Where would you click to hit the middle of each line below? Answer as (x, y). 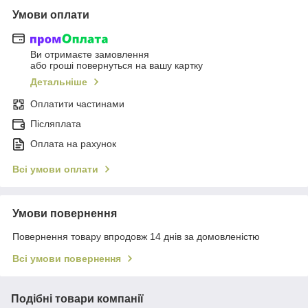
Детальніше (59, 82)
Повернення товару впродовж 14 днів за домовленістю (136, 237)
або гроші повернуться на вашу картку (117, 66)
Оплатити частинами (77, 104)
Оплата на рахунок (73, 144)
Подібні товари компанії (77, 299)
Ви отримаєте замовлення (90, 55)
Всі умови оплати (55, 169)
